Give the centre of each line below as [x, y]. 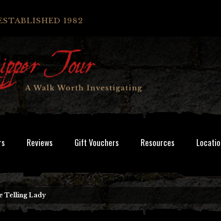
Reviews [40, 142]
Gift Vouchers [97, 142]
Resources [158, 142]
